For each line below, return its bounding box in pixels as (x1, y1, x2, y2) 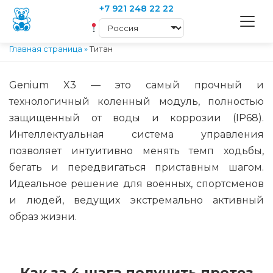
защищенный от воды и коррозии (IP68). (9, 112, 264, 124)
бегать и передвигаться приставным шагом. (9, 161, 264, 173)
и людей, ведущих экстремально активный (9, 194, 264, 206)
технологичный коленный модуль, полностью (9, 96, 264, 107)
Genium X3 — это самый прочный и (9, 79, 264, 91)
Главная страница (9, 44, 82, 54)
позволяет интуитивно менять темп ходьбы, (9, 145, 264, 157)
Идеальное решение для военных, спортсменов (9, 178, 264, 190)
